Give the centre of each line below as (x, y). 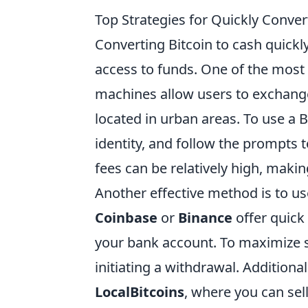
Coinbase (126, 217)
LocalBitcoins (140, 291)
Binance (205, 217)
